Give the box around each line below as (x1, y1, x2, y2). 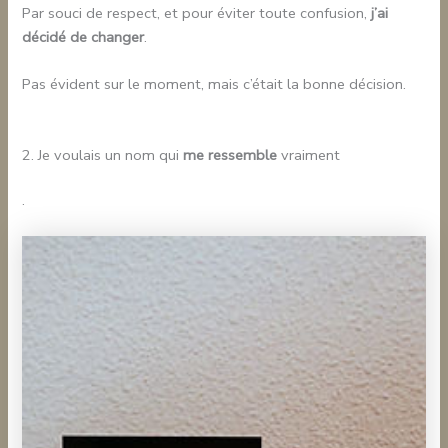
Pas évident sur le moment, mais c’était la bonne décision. (22, 73, 407, 94)
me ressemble (183, 144, 278, 165)
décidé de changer (22, 26, 145, 47)
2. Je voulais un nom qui (22, 144, 184, 165)
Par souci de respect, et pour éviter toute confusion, (22, 2, 372, 23)
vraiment (277, 144, 341, 165)
